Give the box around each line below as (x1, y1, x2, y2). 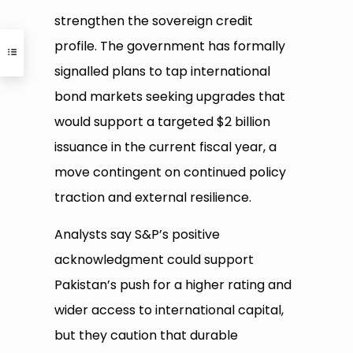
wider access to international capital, (54, 301, 284, 320)
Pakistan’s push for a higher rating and (54, 276, 292, 295)
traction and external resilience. (54, 188, 252, 207)
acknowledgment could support (54, 251, 255, 269)
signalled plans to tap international (54, 62, 271, 81)
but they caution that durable (54, 326, 239, 345)
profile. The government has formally (54, 37, 286, 56)
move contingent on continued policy (54, 163, 287, 182)
